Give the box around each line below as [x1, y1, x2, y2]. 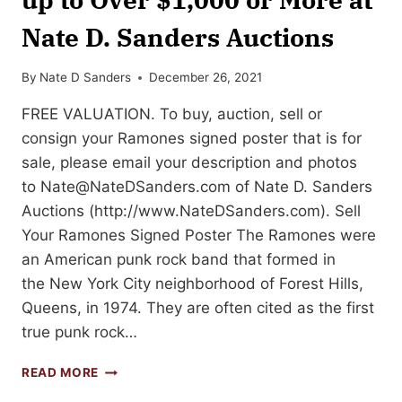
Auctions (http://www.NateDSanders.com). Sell [22, 202, 361, 221]
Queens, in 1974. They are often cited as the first [22, 299, 374, 318]
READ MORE [22, 365, 100, 380]
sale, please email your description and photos [22, 153, 357, 172]
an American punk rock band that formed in [22, 250, 336, 269]
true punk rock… [22, 323, 137, 342]
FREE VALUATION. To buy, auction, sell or [22, 105, 322, 124]
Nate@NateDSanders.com [40, 178, 231, 197]
